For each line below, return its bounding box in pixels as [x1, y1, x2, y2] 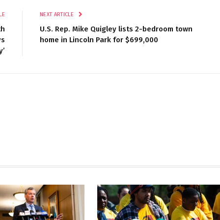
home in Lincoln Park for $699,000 [40, 35, 158, 45]
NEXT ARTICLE [40, 11, 76, 18]
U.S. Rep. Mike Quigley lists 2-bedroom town [40, 25, 192, 34]
